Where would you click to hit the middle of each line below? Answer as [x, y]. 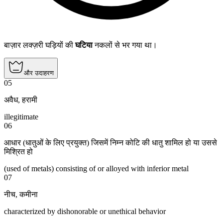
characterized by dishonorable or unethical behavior [85, 212]
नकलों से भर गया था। [125, 45]
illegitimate [21, 117]
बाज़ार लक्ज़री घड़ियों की [40, 45]
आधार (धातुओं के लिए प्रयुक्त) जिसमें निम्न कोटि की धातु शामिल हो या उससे [111, 143]
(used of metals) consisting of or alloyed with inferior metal [96, 169]
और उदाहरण [39, 73]
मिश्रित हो [18, 152]
